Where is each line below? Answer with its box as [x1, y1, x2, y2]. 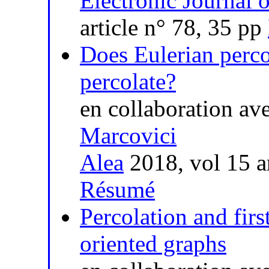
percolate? [80, 68, 176, 95]
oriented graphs [80, 231, 226, 257]
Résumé [80, 177, 155, 203]
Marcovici [80, 122, 177, 149]
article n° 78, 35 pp [80, 14, 268, 41]
